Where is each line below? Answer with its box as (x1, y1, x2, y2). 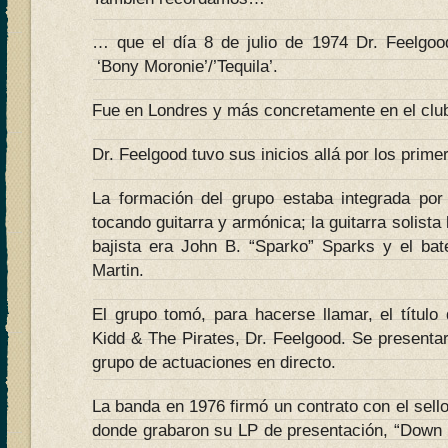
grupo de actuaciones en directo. (92, 353, 336, 372)
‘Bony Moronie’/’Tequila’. (92, 57, 278, 76)
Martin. (92, 261, 144, 280)
